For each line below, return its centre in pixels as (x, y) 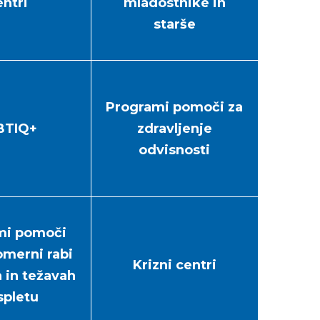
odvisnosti (175, 150)
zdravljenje (174, 129)
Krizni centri (174, 265)
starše (174, 24)
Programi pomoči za (175, 107)
